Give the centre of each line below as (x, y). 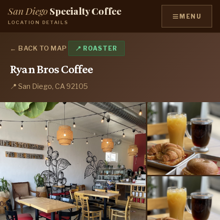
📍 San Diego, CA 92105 (49, 86)
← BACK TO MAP (38, 48)
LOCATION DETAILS (38, 22)
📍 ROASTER (96, 48)
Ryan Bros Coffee (52, 69)
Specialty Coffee (86, 11)
